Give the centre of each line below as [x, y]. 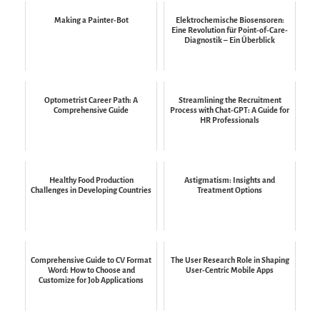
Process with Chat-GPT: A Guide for [230, 110]
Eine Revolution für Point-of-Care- [230, 30]
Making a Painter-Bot [91, 20]
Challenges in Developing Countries [91, 190]
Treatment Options [230, 190]
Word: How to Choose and [91, 270]
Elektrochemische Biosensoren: [230, 20]
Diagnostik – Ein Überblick [230, 40]
